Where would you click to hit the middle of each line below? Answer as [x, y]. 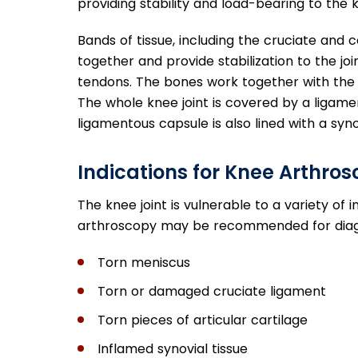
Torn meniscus [144, 262]
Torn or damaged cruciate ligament [212, 291]
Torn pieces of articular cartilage [203, 320]
